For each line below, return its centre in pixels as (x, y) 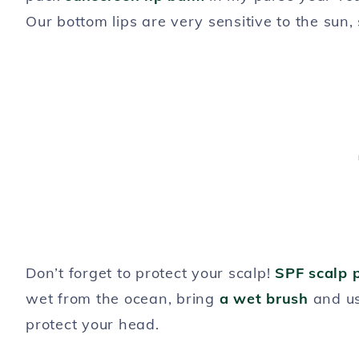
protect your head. (93, 324)
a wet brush (264, 298)
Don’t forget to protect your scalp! (150, 272)
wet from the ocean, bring (123, 298)
